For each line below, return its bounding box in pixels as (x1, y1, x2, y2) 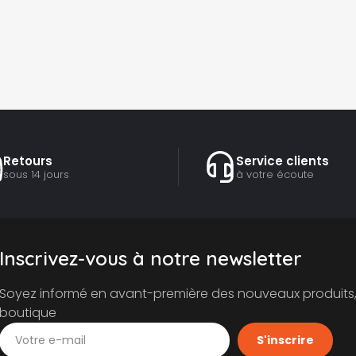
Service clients (235, 152, 329, 169)
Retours (2, 152, 52, 169)
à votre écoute (235, 166, 314, 182)
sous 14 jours (2, 166, 69, 182)
